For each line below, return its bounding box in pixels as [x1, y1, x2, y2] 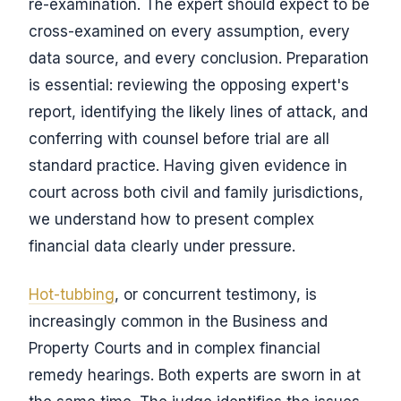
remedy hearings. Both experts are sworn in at [29, 366, 361, 384]
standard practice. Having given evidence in [29, 157, 347, 175]
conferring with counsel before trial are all [29, 130, 329, 148]
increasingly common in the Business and [29, 312, 328, 330]
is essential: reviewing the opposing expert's [29, 76, 349, 94]
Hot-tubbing [29, 286, 115, 303]
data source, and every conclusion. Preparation [29, 49, 369, 67]
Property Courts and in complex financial [29, 339, 320, 357]
